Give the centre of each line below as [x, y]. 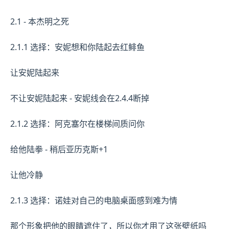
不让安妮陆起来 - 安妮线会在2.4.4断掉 [80, 98]
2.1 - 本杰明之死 [40, 22]
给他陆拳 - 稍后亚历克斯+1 [59, 150]
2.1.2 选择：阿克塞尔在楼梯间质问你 [77, 124]
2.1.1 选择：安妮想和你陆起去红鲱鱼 [77, 47]
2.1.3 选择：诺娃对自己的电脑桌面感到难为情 [94, 201]
